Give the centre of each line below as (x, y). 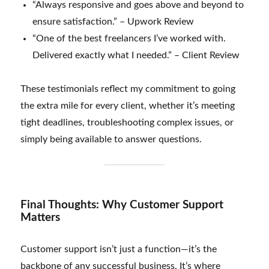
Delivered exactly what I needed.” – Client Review (136, 56)
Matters (41, 218)
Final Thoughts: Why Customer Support (122, 205)
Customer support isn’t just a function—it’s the (119, 249)
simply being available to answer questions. (111, 140)
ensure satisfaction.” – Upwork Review (113, 22)
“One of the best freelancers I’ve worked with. (129, 39)
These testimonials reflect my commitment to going (128, 89)
